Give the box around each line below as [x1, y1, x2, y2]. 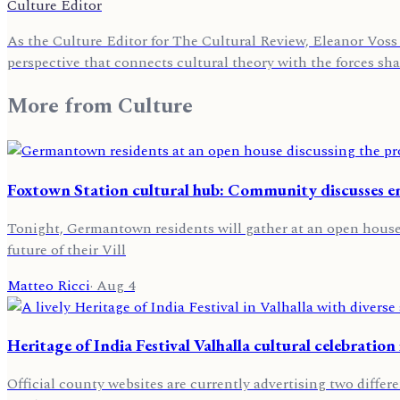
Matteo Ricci [7, 274, 90, 296]
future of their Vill [7, 238, 126, 261]
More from [7, 90, 118, 123]
